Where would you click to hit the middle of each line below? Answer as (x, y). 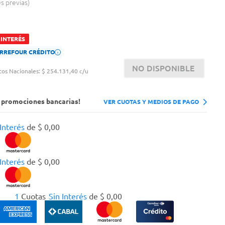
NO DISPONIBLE (163, 68)
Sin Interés (68, 197)
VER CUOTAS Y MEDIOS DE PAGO (151, 101)
